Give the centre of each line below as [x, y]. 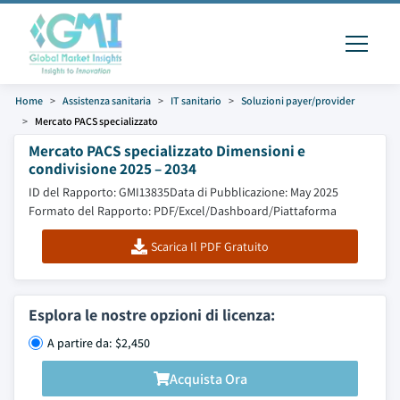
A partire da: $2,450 [99, 343]
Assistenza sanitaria [107, 100]
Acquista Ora [208, 379]
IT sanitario [196, 100]
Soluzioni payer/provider [298, 100]
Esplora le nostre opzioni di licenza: [152, 315]
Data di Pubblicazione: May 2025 [254, 192]
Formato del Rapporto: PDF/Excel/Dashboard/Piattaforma [183, 211]
